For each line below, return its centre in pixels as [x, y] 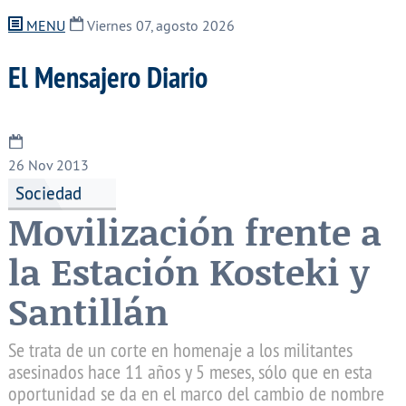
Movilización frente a [194, 232]
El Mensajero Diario [107, 77]
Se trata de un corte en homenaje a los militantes [180, 350]
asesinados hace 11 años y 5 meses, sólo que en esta [190, 372]
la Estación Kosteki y [188, 272]
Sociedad [48, 193]
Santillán [88, 312]
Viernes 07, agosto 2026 [159, 25]
